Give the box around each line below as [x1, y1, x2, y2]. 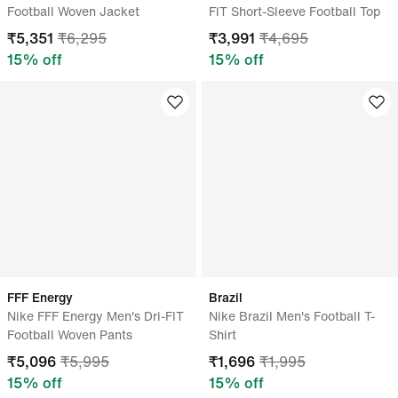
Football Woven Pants [7, 325, 132, 344]
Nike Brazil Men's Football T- [209, 306, 375, 325]
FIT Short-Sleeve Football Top [209, 2, 380, 20]
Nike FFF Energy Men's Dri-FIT [7, 306, 184, 325]
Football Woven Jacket [7, 2, 139, 20]
